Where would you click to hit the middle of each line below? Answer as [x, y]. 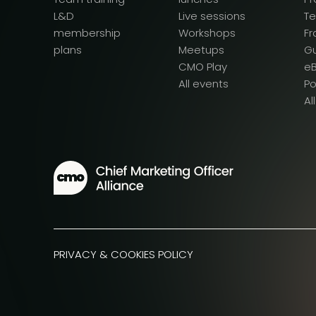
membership [87, 33]
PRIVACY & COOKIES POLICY [123, 254]
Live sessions [212, 16]
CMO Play [203, 67]
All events [204, 84]
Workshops [207, 33]
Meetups [202, 50]
